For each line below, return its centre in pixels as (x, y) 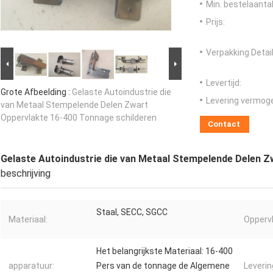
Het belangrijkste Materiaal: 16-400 (165, 251)
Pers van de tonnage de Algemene (163, 266)
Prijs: (215, 22)
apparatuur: (31, 266)
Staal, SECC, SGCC (132, 212)
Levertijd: (224, 83)
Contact (224, 124)
